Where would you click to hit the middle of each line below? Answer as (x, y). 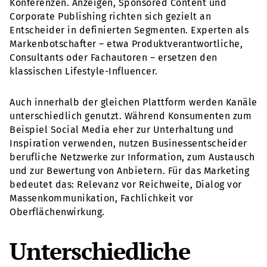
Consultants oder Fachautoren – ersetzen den (114, 57)
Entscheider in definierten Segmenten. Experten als (129, 30)
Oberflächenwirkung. (57, 212)
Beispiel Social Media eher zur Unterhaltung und (122, 129)
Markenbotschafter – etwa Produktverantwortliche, (126, 44)
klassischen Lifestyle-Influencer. (84, 71)
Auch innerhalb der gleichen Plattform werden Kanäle (133, 102)
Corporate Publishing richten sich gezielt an (110, 16)
